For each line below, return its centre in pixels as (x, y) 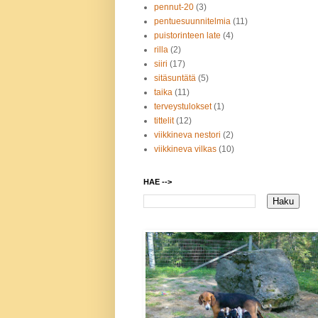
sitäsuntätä (175, 78)
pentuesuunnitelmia (192, 22)
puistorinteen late (187, 36)
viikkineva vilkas (185, 149)
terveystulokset (183, 107)
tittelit (164, 121)
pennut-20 (174, 7)
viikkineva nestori (187, 135)
